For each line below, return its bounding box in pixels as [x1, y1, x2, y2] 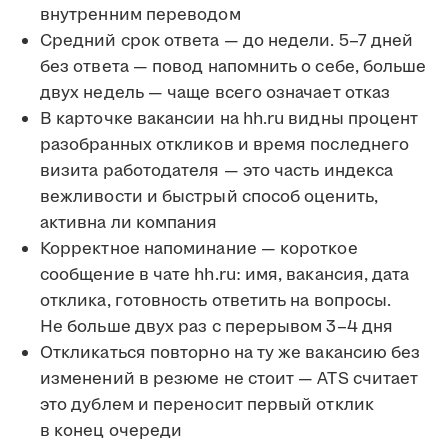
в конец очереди [40, 419, 183, 444]
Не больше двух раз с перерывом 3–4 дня [40, 315, 394, 340]
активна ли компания [40, 211, 218, 236]
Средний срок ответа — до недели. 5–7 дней [40, 29, 414, 54]
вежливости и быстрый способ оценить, [40, 185, 378, 210]
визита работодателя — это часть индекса [40, 159, 394, 184]
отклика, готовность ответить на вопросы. [40, 289, 392, 314]
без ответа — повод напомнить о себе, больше [40, 55, 427, 80]
